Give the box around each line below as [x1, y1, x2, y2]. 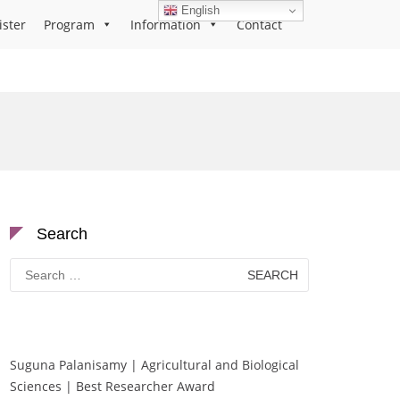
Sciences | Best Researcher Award [10, 378, 215, 395]
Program [44, 16, 95, 33]
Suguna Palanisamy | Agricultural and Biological [10, 356, 299, 373]
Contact [237, 16, 282, 33]
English [178, 3, 221, 17]
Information [130, 16, 201, 33]
